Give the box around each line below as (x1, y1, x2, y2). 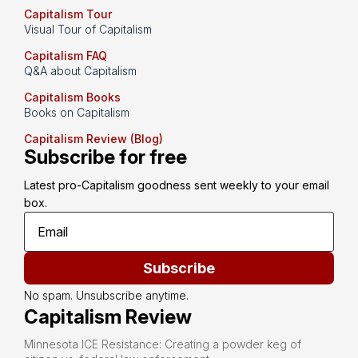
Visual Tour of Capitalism (24, 22, 152, 37)
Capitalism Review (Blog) (24, 132, 163, 146)
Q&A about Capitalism (24, 64, 137, 78)
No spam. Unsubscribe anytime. (24, 288, 189, 303)
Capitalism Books (24, 90, 121, 105)
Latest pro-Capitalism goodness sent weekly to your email (24, 178, 329, 193)
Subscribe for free (24, 145, 187, 169)
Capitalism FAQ (24, 49, 107, 63)
